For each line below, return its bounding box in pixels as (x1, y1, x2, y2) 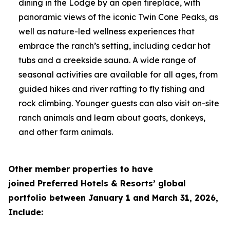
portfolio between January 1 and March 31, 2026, (8, 193, 218, 203)
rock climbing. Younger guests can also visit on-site (18, 98, 219, 108)
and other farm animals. (18, 127, 113, 137)
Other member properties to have (8, 164, 153, 174)
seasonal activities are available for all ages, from (18, 69, 218, 80)
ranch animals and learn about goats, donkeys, (18, 112, 205, 123)
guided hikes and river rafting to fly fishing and (18, 84, 205, 94)
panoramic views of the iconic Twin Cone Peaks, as (18, 12, 218, 22)
